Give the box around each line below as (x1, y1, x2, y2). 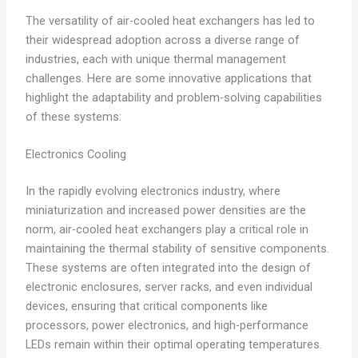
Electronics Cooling (25, 147, 126, 162)
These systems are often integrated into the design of (25, 261, 311, 276)
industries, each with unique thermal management (25, 52, 286, 67)
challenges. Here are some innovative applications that (25, 71, 312, 86)
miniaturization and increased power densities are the (25, 203, 306, 218)
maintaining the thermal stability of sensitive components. (25, 241, 329, 257)
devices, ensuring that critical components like (25, 299, 268, 314)
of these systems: (25, 109, 121, 125)
